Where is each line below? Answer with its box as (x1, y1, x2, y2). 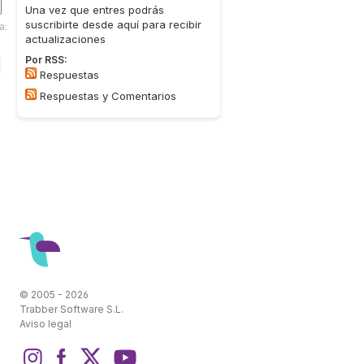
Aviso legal (19, 317, 71, 330)
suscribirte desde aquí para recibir (25, 18, 201, 31)
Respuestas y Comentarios (37, 89, 176, 102)
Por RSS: (25, 54, 67, 66)
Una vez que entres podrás (25, 3, 164, 16)
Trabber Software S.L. (19, 302, 123, 315)
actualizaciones (25, 32, 106, 45)
